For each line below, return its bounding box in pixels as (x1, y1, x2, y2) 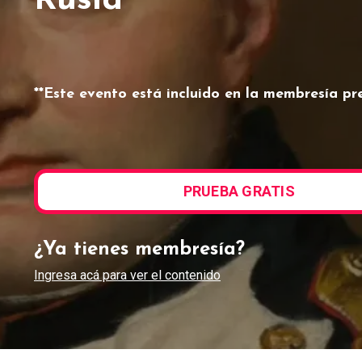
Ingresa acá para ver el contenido (34, 267, 221, 283)
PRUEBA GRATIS (183, 183, 295, 200)
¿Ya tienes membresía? (34, 239, 245, 259)
